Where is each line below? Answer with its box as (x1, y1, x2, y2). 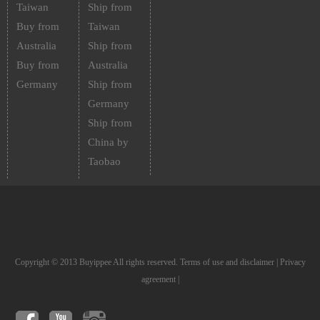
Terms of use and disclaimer (179, 257, 274, 267)
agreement (141, 274, 176, 284)
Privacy (279, 257, 306, 267)
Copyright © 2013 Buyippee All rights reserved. (14, 257, 180, 267)
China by (87, 136, 129, 148)
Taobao (87, 156, 121, 167)
